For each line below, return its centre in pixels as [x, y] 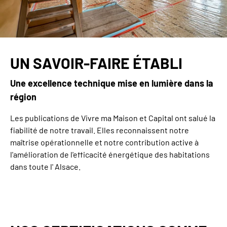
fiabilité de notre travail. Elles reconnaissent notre [100, 130]
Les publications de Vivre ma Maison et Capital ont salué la [113, 118]
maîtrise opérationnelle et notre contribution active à [104, 142]
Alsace [67, 167]
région [23, 97]
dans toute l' [32, 167]
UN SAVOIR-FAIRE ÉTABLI [96, 63]
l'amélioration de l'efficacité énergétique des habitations [110, 155]
